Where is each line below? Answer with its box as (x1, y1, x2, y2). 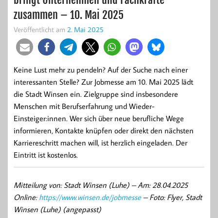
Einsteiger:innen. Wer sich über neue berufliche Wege (14, 113, 184, 123)
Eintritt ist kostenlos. (14, 149, 78, 160)
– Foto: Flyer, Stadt (141, 192, 202, 202)
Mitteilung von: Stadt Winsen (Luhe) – (14, 180, 138, 190)
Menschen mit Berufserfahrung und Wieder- (14, 101, 155, 111)
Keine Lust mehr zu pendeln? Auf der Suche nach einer (14, 64, 188, 74)
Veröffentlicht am (14, 24, 67, 34)
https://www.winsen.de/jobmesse (39, 192, 141, 202)
